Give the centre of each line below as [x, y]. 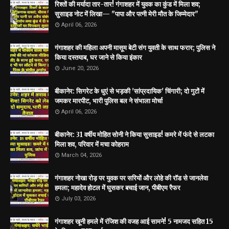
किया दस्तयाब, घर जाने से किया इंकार [98, 58]
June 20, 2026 [80, 68]
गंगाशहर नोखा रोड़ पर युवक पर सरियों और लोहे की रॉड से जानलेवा [131, 178]
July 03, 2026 [78, 199]
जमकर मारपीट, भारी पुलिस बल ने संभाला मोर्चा [109, 101]
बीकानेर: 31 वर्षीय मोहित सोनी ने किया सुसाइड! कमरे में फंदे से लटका [134, 135]
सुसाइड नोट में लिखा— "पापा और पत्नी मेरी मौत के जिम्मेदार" [127, 14]
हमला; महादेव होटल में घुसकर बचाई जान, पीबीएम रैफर [118, 188]
